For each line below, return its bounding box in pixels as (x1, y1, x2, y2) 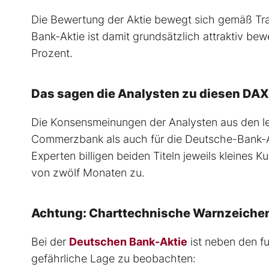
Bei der (31, 235, 69, 249)
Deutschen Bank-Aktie (69, 235, 187, 249)
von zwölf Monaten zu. (31, 166, 145, 180)
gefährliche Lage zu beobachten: (31, 252, 196, 265)
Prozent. (31, 47, 73, 60)
